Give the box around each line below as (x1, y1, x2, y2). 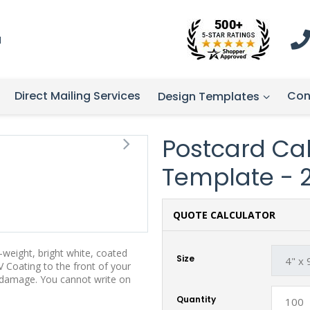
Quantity (176, 293, 216, 305)
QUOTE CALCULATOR (173, 208, 275, 221)
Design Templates (158, 89, 259, 104)
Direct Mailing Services (15, 88, 140, 104)
